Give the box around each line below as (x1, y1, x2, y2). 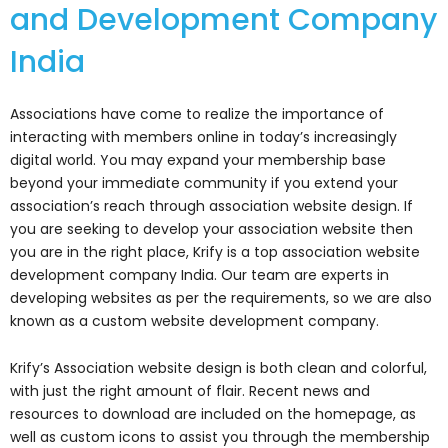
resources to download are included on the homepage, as (10, 404, 416, 425)
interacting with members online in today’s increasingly (10, 126, 397, 147)
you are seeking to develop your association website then (10, 218, 413, 239)
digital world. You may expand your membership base (10, 149, 386, 170)
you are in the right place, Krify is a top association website (10, 241, 420, 262)
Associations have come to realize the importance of (10, 103, 384, 124)
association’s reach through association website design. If (10, 195, 413, 216)
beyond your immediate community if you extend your (10, 172, 398, 193)
